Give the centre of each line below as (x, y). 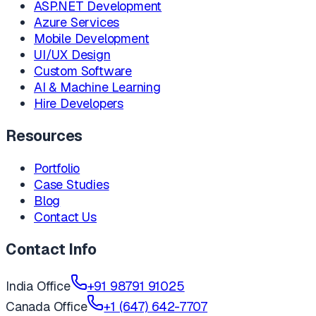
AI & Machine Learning (97, 87)
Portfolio (57, 168)
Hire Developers (79, 103)
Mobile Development (92, 38)
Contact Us (66, 217)
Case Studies (72, 184)
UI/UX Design (72, 54)
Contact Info (51, 249)
